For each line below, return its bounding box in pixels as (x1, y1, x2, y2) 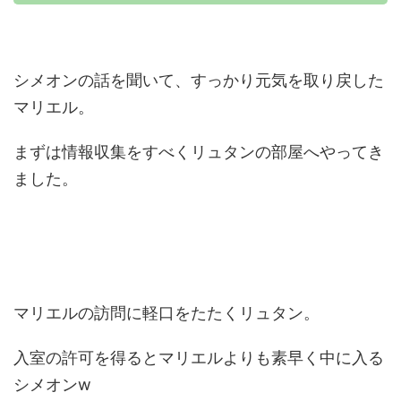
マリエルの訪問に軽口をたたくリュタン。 (13, 303, 320, 322)
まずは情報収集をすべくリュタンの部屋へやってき (13, 142, 384, 161)
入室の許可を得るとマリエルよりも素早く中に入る (13, 348, 384, 367)
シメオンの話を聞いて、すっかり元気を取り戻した (13, 71, 384, 90)
